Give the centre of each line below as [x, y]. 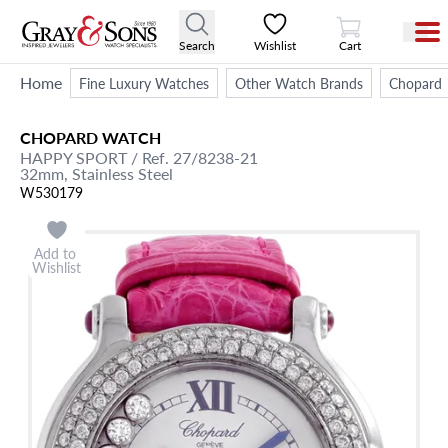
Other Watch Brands [299, 83]
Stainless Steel [122, 173]
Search [197, 45]
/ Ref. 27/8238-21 [192, 157]
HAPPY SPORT [73, 157]
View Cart [374, 16]
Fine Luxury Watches [144, 83]
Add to [56, 253]
